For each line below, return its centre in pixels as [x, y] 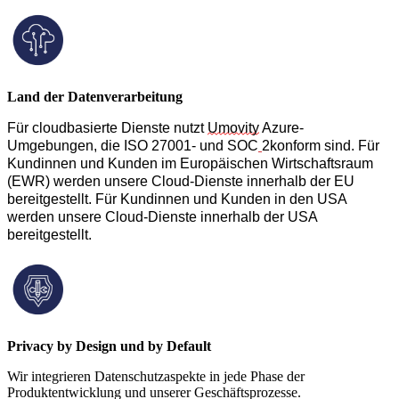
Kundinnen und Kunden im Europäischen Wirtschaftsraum [190, 164]
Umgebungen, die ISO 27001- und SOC [133, 146]
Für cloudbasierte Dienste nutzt [107, 128]
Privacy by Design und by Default [109, 346]
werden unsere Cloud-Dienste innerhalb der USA [163, 217]
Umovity [233, 128]
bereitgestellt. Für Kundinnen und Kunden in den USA [177, 199]
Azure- [281, 128]
